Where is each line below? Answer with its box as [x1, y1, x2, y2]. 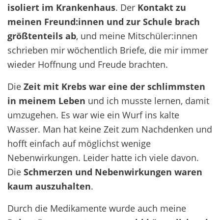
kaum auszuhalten [7, 180, 91, 192]
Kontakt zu [137, 1, 186, 13]
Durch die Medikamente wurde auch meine [7, 202, 186, 214]
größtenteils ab [7, 29, 76, 42]
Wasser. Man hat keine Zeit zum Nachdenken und [7, 123, 212, 135]
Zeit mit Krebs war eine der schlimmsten [24, 80, 205, 92]
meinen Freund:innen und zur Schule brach [7, 15, 200, 27]
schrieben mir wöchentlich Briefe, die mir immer [7, 44, 208, 56]
